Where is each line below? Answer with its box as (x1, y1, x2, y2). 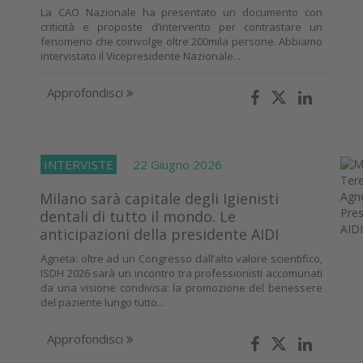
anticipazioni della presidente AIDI (40, 224, 279, 245)
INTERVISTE (44, 156, 113, 173)
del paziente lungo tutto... (41, 295, 164, 310)
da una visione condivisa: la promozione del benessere (41, 280, 322, 296)
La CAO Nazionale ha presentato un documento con (41, 5, 322, 20)
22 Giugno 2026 (117, 156, 222, 173)
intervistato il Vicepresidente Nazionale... (41, 49, 241, 64)
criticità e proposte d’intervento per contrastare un (41, 19, 322, 35)
